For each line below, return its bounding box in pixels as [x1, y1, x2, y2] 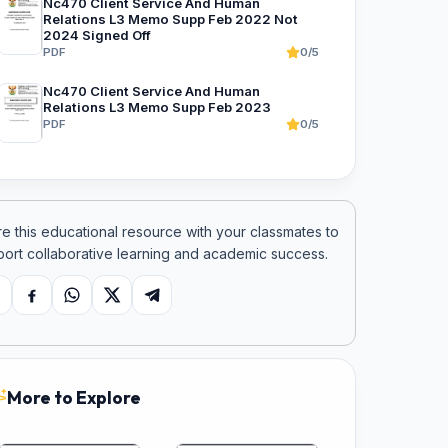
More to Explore [6, 386, 141, 409]
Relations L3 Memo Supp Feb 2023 [42, 99, 271, 115]
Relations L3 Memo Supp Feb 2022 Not [42, 11, 298, 27]
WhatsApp [70, 295, 142, 315]
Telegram [150, 295, 215, 315]
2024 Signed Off [42, 27, 151, 43]
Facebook [30, 295, 100, 315]
